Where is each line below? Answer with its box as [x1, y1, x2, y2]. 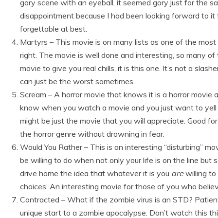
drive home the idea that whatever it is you [20, 168, 171, 178]
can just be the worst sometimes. [20, 76, 135, 86]
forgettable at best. [20, 24, 87, 34]
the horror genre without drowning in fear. [20, 129, 164, 139]
